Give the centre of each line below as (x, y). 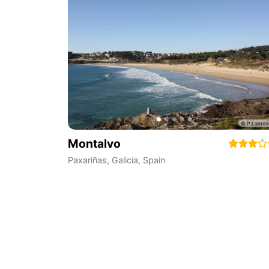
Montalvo (94, 144)
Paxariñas (87, 160)
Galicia (125, 160)
